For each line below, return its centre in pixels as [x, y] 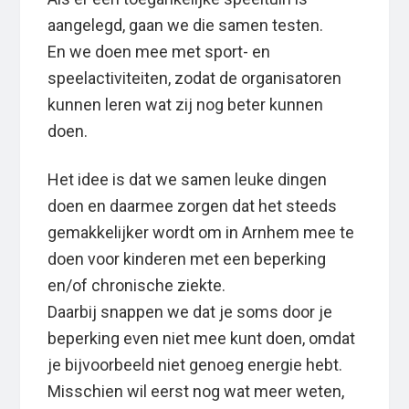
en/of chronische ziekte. [137, 286]
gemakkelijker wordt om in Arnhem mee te [201, 233]
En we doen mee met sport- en [159, 52]
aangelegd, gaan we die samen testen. [186, 26]
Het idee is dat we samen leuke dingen [188, 180]
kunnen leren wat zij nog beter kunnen [186, 105]
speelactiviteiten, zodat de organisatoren [195, 79]
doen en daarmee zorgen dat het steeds [193, 206]
